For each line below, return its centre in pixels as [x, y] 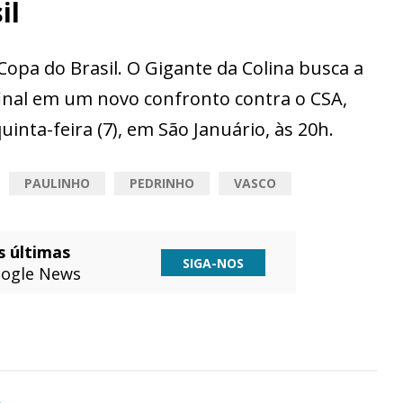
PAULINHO [57, 184]
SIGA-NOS [214, 263]
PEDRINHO [162, 184]
